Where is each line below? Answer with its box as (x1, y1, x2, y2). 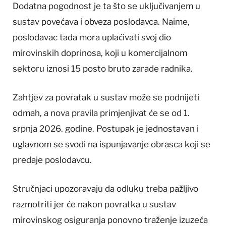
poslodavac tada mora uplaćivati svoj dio (13, 32, 171, 42)
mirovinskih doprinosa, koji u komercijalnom (13, 47, 187, 58)
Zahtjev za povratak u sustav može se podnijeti (13, 92, 199, 103)
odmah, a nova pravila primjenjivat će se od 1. (13, 108, 190, 119)
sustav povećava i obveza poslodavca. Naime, (13, 16, 190, 27)
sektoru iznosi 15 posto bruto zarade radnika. (13, 63, 193, 74)
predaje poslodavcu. (13, 155, 92, 165)
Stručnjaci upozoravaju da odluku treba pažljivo (13, 184, 198, 194)
